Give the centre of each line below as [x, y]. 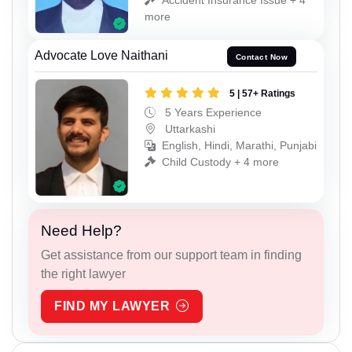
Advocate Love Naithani [101, 56]
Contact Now [262, 57]
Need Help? [81, 230]
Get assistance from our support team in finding [171, 255]
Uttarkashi [189, 129]
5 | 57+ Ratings [262, 93]
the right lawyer [83, 273]
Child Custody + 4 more [220, 162]
